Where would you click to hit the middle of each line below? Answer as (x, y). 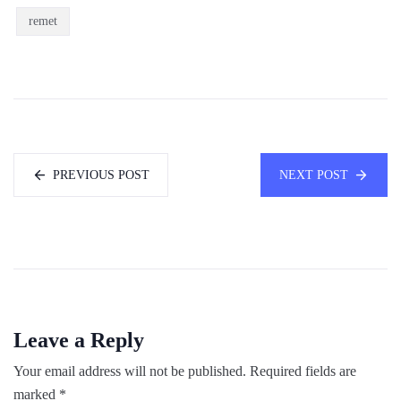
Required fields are (303, 371)
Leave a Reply (79, 340)
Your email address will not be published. (130, 371)
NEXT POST (314, 175)
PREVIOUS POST (101, 175)
